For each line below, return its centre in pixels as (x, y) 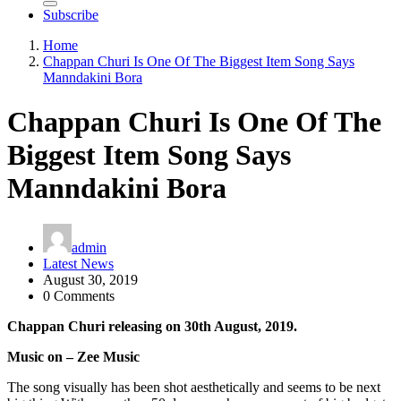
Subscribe (71, 15)
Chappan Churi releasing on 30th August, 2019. (154, 327)
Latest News (78, 264)
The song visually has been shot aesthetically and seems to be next (194, 388)
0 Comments (79, 296)
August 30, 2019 (90, 280)
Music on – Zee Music (75, 357)
